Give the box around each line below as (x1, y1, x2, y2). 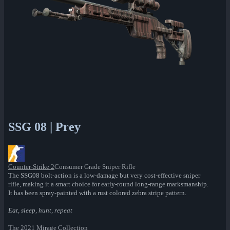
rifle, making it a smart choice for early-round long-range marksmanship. (8, 180, 208, 188)
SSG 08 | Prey (8, 120, 81, 134)
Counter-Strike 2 (8, 163, 54, 171)
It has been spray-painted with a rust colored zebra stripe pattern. (8, 189, 186, 197)
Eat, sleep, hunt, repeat (8, 206, 72, 215)
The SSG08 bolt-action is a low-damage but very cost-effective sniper (8, 171, 200, 180)
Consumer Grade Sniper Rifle (54, 163, 136, 171)
